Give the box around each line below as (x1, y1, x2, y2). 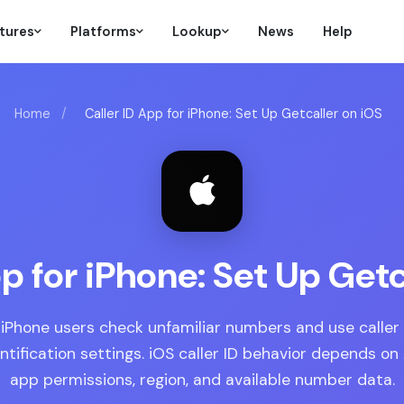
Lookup (171, 23, 222, 41)
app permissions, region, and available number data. (9, 370, 395, 390)
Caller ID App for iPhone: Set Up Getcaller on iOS (85, 106, 382, 122)
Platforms (69, 23, 136, 41)
